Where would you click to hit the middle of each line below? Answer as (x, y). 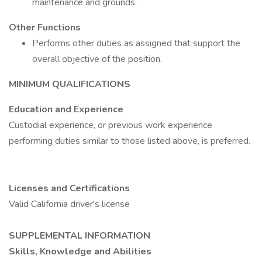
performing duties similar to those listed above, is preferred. (130, 141)
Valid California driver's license (69, 204)
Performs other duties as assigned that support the (136, 43)
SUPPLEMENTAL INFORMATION (80, 236)
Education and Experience (66, 109)
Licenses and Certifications (69, 188)
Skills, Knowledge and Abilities (80, 251)
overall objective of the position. (97, 59)
